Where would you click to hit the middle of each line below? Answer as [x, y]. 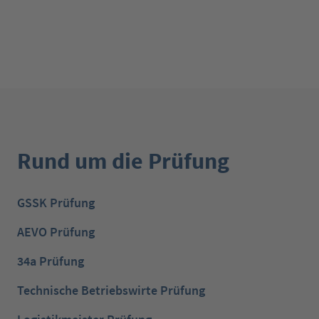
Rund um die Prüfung [123, 161]
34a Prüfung [51, 261]
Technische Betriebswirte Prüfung [111, 291]
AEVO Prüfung [56, 232]
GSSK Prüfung [56, 203]
